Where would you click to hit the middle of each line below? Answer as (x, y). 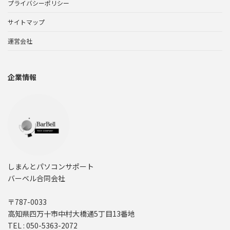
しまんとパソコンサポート (51, 166)
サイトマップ (26, 22)
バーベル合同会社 (36, 178)
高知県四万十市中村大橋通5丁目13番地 (71, 213)
